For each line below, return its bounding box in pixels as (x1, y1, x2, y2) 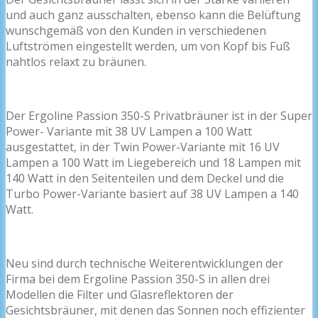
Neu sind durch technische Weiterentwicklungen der (6, 256, 283, 272)
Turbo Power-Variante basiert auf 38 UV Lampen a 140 (6, 186, 299, 202)
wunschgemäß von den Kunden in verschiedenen (6, 23, 266, 39)
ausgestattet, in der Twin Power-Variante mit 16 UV (6, 139, 280, 155)
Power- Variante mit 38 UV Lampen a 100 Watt (6, 124, 252, 140)
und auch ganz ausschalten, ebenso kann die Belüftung (6, 7, 301, 23)
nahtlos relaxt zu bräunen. (6, 54, 146, 70)
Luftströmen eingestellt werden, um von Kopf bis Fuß (6, 38, 290, 55)
